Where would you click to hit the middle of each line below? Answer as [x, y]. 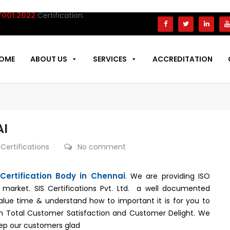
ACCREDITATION [183, 59]
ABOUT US [49, 59]
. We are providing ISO [168, 176]
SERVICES [110, 59]
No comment [102, 147]
